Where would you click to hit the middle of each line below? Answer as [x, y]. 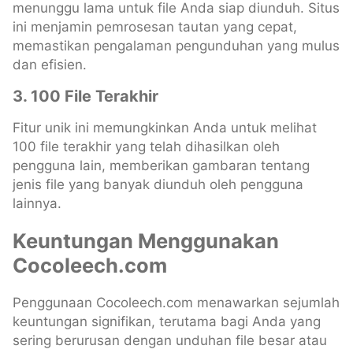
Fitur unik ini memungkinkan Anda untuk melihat [165, 128]
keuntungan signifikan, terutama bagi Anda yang [167, 322]
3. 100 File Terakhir [85, 97]
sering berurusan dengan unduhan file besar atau [170, 341]
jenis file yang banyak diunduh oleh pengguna [158, 185]
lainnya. [37, 204]
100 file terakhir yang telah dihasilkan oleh [146, 147]
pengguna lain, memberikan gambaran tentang [161, 166]
